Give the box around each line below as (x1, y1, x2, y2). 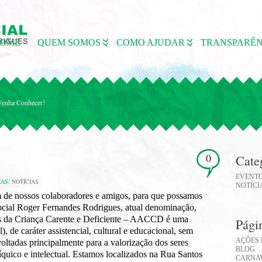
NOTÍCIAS (12, 177, 39, 185)
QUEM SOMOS (37, 37, 101, 47)
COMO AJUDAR (116, 37, 185, 47)
